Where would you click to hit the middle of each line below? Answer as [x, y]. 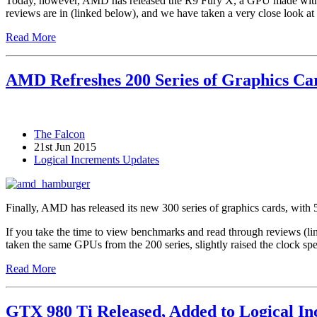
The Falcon [59, 134]
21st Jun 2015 [65, 146]
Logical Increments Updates [97, 159]
